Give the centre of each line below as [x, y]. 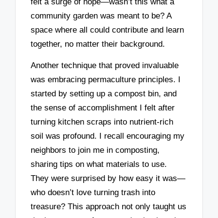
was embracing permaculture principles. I [106, 80]
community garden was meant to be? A [101, 16]
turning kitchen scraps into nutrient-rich [102, 122]
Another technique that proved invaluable [105, 66]
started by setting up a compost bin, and [104, 94]
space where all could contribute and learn [108, 30]
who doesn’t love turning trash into [93, 193]
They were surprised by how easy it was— [108, 179]
